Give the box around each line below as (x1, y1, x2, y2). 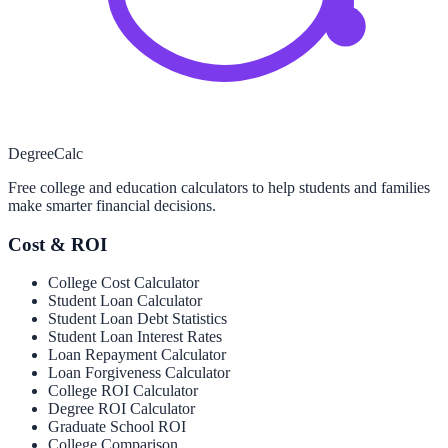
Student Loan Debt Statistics (48, 310, 227, 328)
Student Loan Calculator (48, 292, 202, 310)
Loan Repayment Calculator (48, 346, 226, 364)
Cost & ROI (8, 233, 107, 255)
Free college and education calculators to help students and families (8, 178, 430, 196)
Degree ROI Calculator (48, 400, 195, 418)
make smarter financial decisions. (8, 196, 216, 214)
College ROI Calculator (48, 382, 198, 400)
